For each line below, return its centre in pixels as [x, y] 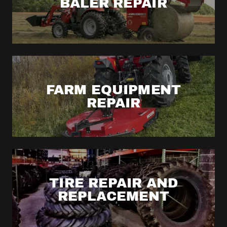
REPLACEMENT [113, 196]
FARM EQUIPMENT [113, 90]
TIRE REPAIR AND [113, 183]
